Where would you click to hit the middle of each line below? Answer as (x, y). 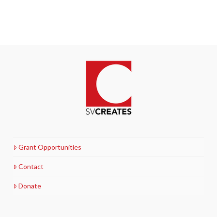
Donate (30, 186)
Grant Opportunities (50, 147)
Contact (31, 167)
